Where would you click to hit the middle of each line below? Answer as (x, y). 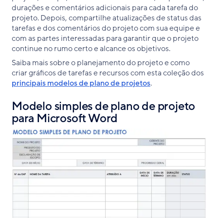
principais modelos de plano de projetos (81, 83)
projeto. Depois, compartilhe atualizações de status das (107, 18)
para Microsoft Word (65, 119)
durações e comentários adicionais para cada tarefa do (105, 8)
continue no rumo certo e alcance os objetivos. (91, 49)
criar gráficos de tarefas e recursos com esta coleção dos (108, 73)
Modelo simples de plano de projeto (104, 107)
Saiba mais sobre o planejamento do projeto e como (101, 63)
